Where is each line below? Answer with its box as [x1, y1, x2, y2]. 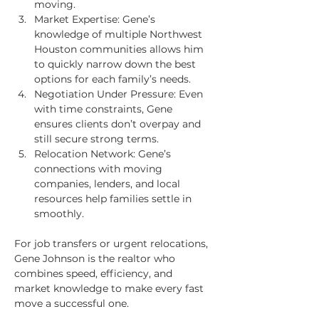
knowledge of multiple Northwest [34, 28, 205, 41]
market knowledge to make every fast [14, 282, 206, 295]
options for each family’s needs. [34, 73, 191, 85]
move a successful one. [14, 297, 129, 310]
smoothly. [34, 207, 84, 220]
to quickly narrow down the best [34, 58, 199, 70]
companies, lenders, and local [34, 177, 183, 190]
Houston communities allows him [34, 43, 206, 56]
